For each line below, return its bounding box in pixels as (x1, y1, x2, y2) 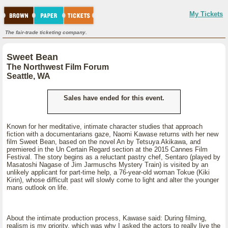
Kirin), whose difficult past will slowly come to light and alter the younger (7, 176, 219, 184)
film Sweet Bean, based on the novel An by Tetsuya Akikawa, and (7, 138, 201, 146)
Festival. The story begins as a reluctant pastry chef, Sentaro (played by (7, 153, 220, 161)
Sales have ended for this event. (64, 94, 164, 102)
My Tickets (189, 10, 223, 18)
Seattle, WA (7, 72, 50, 80)
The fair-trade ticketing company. (5, 30, 87, 35)
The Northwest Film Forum (7, 63, 109, 71)
